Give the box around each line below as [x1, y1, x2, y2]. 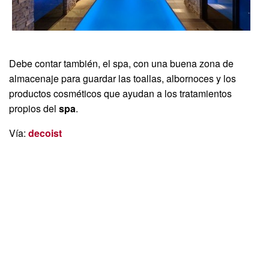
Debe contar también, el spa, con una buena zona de [9, 56, 234, 70]
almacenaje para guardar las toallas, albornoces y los [9, 71, 236, 85]
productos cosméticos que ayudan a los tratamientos [9, 86, 232, 100]
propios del [9, 101, 59, 115]
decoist [28, 125, 62, 140]
